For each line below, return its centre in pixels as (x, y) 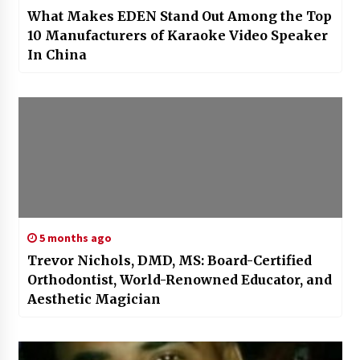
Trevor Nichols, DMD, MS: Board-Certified (169, 260)
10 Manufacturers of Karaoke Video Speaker (177, 35)
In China (57, 54)
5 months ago (74, 237)
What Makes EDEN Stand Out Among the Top (179, 16)
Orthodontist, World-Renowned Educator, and (180, 279)
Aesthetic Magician (94, 299)
